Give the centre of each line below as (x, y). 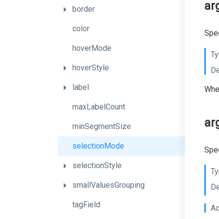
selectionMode (98, 146)
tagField (86, 205)
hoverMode (92, 48)
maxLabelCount (99, 107)
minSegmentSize (102, 126)
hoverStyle (91, 68)
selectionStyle (97, 165)
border (84, 9)
